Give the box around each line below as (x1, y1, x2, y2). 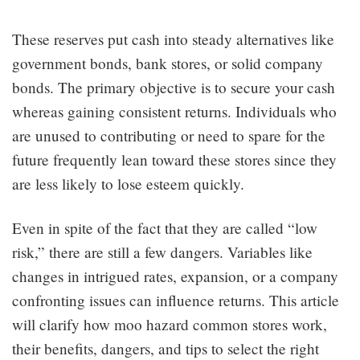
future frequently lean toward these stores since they (12, 149, 337, 170)
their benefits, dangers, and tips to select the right (12, 337, 319, 358)
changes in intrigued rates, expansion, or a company (12, 265, 338, 286)
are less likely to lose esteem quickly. (12, 173, 244, 194)
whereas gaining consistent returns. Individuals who (12, 100, 337, 121)
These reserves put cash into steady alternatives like (12, 28, 334, 49)
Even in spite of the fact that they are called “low (12, 217, 317, 238)
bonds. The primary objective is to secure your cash (12, 76, 335, 97)
